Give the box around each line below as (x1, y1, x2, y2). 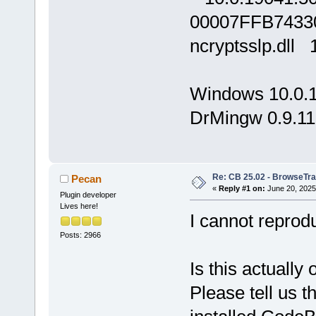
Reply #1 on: (218, 184, 265, 193)
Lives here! (59, 202, 98, 211)
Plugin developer (59, 190, 116, 200)
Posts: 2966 (59, 230, 101, 239)
